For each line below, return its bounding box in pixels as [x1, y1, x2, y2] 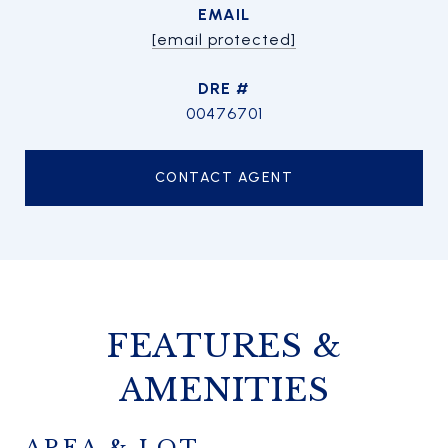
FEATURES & [106, 326, 342, 366]
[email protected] [152, 30, 296, 49]
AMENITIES [118, 370, 330, 410]
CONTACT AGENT [154, 169, 294, 186]
